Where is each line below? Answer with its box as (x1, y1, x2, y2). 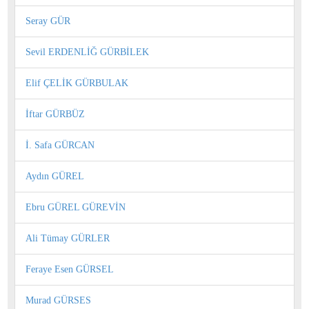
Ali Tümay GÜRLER (26, 232, 110, 243)
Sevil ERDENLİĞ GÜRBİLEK (26, 46, 149, 57)
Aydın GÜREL (26, 170, 84, 181)
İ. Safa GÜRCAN (26, 139, 94, 150)
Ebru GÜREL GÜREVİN (26, 201, 126, 212)
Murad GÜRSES (26, 295, 91, 306)
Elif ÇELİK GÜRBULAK (26, 77, 128, 88)
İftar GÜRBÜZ (26, 108, 85, 119)
